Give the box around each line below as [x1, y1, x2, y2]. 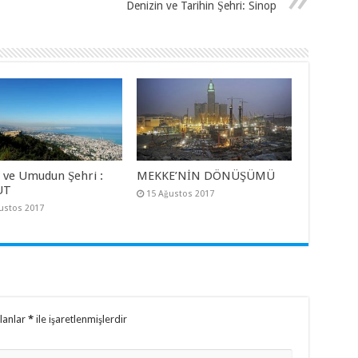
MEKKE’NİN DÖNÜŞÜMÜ [137, 169, 276, 184]
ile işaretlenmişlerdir [33, 313, 127, 326]
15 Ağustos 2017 [146, 189, 215, 200]
